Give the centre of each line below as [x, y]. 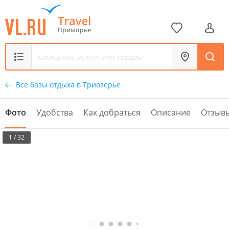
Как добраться [112, 112]
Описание [171, 112]
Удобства [55, 112]
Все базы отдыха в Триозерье [68, 85]
